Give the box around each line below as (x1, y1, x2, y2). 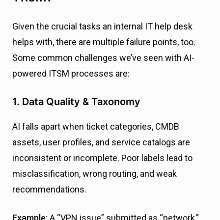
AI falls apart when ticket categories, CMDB (12, 121, 179, 132)
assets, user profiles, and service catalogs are (12, 137, 190, 148)
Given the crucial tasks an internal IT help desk (12, 21, 192, 32)
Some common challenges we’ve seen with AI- (12, 53, 194, 63)
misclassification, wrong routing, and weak (12, 168, 177, 179)
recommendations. (12, 184, 86, 195)
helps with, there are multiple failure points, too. (12, 37, 195, 48)
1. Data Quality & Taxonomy (12, 96, 140, 108)
